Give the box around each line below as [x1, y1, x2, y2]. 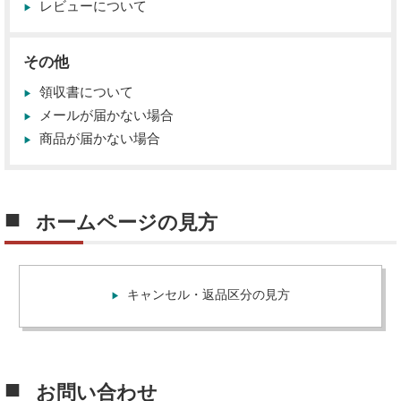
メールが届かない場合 [39, 107, 174, 124]
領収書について [39, 84, 133, 100]
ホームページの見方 [36, 210, 218, 234]
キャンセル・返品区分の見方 [127, 286, 290, 302]
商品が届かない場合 [39, 131, 160, 147]
